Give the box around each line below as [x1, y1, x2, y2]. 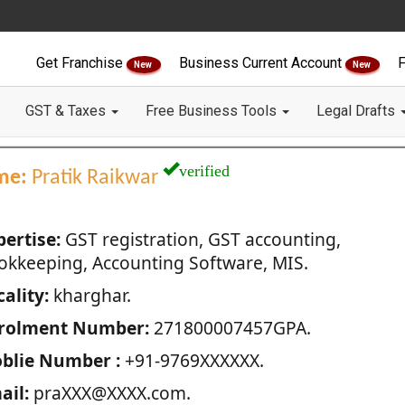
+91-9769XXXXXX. [119, 348, 264, 372]
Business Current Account [179, 54, 345, 71]
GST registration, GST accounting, [60, 227, 341, 251]
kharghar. [48, 283, 131, 307]
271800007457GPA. [148, 316, 311, 340]
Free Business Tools [146, 102, 280, 119]
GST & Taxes [25, 102, 109, 119]
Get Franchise [36, 54, 127, 71]
